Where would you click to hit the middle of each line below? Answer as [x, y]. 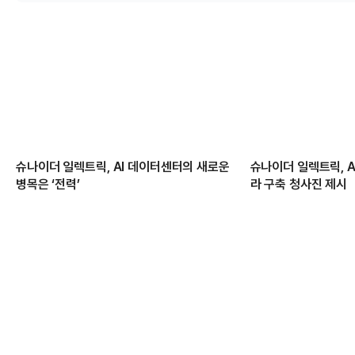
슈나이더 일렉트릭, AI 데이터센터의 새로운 [123, 167]
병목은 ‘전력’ [48, 185]
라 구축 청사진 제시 [299, 185]
